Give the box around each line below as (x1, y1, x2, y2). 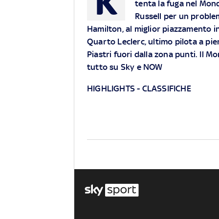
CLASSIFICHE (140, 83, 191, 93)
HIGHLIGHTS (87, 83, 135, 93)
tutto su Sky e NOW (87, 62, 163, 72)
